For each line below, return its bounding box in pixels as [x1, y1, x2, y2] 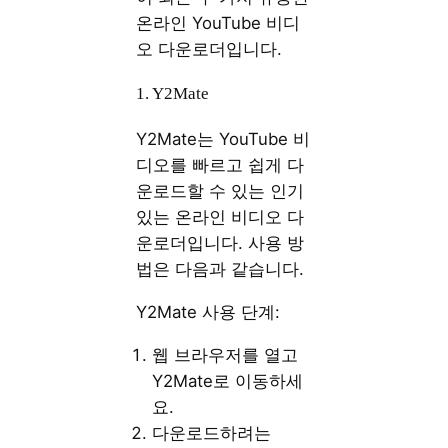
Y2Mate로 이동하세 [152, 370, 304, 391]
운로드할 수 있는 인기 [136, 181, 305, 202]
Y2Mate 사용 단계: [136, 302, 281, 323]
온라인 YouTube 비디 [136, 12, 301, 33]
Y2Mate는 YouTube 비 [136, 129, 311, 150]
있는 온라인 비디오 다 [136, 207, 305, 228]
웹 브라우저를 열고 [152, 344, 299, 365]
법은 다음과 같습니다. [136, 259, 305, 280]
